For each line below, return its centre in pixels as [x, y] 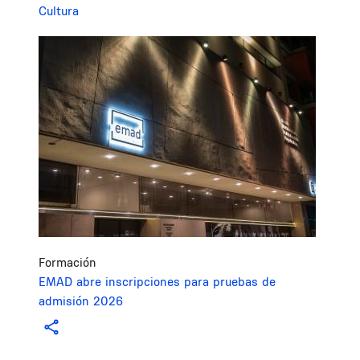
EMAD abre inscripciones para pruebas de [157, 281]
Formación [67, 262]
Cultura [59, 11]
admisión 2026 [81, 301]
